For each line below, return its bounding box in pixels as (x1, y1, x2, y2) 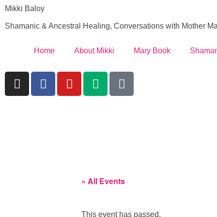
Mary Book (134, 46, 170, 55)
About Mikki (74, 46, 114, 55)
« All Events (81, 175, 125, 186)
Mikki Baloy (5, 4, 45, 13)
